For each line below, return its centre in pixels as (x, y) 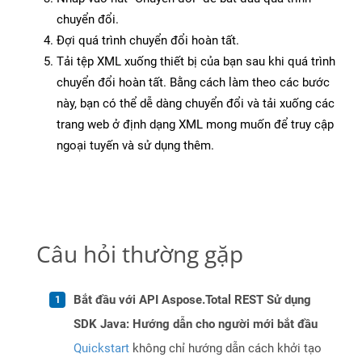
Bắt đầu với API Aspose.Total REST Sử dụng (192, 300)
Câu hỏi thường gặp (140, 254)
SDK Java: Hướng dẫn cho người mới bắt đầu (196, 324)
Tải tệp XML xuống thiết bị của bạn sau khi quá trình (196, 62)
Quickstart (101, 349)
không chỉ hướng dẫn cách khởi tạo (225, 349)
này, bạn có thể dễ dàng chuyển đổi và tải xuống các (196, 104)
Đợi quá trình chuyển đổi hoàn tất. (148, 41)
